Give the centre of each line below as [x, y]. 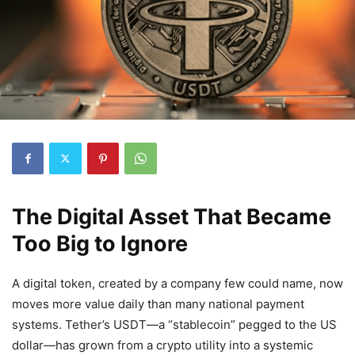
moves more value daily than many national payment [158, 303]
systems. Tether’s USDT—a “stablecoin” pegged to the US [174, 324]
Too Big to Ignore [100, 243]
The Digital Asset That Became [172, 216]
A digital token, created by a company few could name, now [177, 283]
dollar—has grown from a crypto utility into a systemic [162, 345]
